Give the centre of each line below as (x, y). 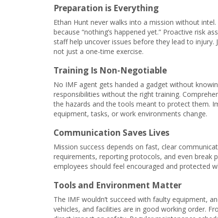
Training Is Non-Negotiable (110, 70)
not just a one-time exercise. (100, 51)
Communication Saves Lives (111, 133)
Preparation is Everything (106, 8)
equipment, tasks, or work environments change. (131, 114)
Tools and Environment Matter (118, 185)
